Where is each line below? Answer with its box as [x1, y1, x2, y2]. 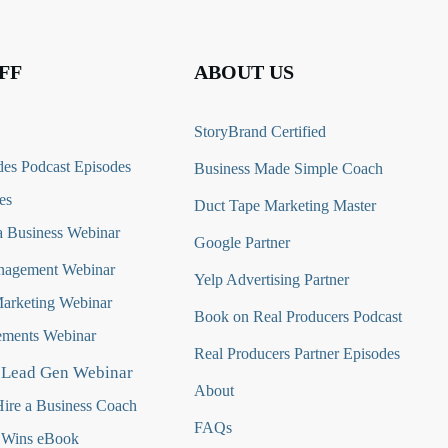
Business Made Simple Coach [193, 160, 383, 177]
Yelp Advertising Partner [193, 271, 349, 288]
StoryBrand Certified [193, 123, 326, 140]
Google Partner [193, 234, 290, 251]
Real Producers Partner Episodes [193, 345, 400, 362]
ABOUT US [193, 61, 294, 83]
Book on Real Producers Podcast [193, 308, 402, 325]
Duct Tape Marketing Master [193, 197, 376, 214]
